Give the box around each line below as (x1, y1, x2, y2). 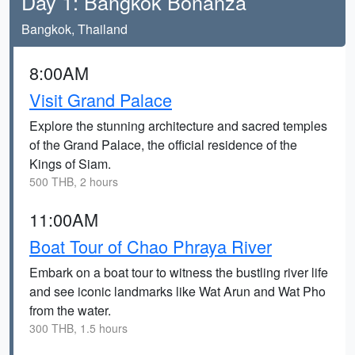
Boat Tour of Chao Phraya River (29, 234, 272, 258)
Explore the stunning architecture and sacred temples (29, 116, 327, 135)
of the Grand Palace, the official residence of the (29, 136, 297, 154)
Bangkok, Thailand (21, 20, 128, 38)
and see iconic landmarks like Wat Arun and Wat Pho (29, 282, 326, 300)
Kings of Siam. (29, 155, 111, 173)
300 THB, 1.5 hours (29, 320, 128, 336)
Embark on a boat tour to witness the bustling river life (29, 263, 328, 281)
